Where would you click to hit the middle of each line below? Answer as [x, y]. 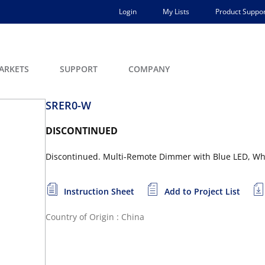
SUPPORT [79, 69]
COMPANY [149, 69]
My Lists [176, 12]
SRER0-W [68, 105]
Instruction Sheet [99, 191]
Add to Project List [202, 191]
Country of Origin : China [95, 217]
